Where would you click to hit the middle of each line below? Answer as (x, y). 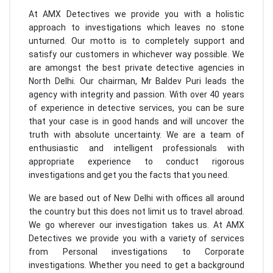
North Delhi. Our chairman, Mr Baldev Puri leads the (136, 81)
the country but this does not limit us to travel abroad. (136, 211)
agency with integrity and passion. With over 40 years (136, 94)
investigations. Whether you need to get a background (136, 265)
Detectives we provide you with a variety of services (136, 238)
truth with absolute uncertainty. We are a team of (136, 134)
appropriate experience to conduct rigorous (136, 161)
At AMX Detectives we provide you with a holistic (136, 14)
